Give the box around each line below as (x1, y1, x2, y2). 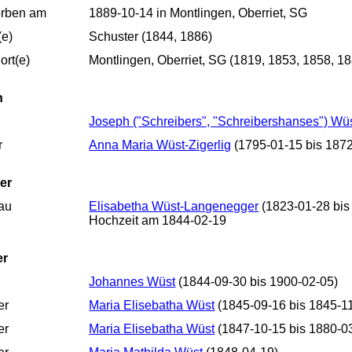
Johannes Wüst (89, 274, 176, 288)
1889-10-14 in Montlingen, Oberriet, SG (89, 5, 308, 20)
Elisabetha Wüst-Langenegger (89, 199, 259, 213)
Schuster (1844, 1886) (89, 29, 213, 43)
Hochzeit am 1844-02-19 (89, 213, 227, 227)
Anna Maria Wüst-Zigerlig (89, 137, 232, 152)
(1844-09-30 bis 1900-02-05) (175, 274, 339, 288)
